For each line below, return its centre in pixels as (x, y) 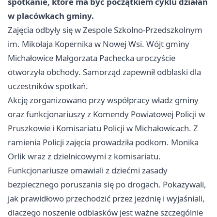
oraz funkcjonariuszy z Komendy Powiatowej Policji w (106, 114)
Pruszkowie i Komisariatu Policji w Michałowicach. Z (103, 128)
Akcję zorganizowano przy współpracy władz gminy (103, 100)
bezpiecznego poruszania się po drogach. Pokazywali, (107, 185)
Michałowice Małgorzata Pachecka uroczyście (92, 58)
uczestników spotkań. (48, 86)
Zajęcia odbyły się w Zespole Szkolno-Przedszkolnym (105, 30)
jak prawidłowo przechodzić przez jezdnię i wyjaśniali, (106, 199)
